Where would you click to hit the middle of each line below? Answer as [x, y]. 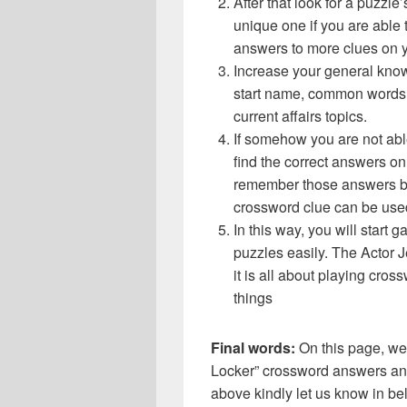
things [253, 298]
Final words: [255, 348]
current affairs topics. [300, 116]
